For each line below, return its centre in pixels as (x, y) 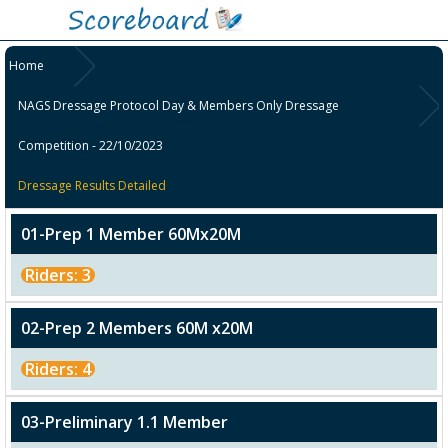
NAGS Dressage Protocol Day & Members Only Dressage (179, 106)
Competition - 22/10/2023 (91, 146)
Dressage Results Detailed (92, 186)
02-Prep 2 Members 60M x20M (137, 328)
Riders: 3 (58, 275)
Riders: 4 (58, 369)
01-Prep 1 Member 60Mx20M (131, 234)
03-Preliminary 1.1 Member (124, 422)
